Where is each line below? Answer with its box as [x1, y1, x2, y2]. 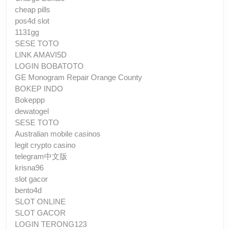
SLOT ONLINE [15, 197, 66, 206]
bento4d [15, 185, 42, 195]
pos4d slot [15, 16, 49, 25]
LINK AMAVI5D [15, 50, 67, 59]
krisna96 [15, 163, 44, 172]
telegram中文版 [15, 151, 67, 161]
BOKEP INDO [15, 84, 63, 93]
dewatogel [15, 106, 49, 116]
